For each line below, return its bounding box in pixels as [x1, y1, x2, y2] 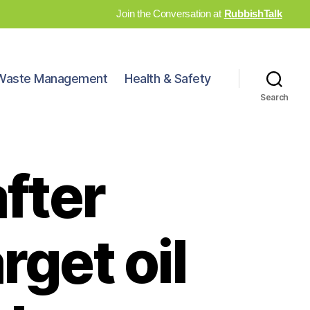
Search [259, 91, 289, 102]
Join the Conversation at [116, 8, 224, 19]
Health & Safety [125, 71, 211, 86]
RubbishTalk [224, 8, 282, 19]
